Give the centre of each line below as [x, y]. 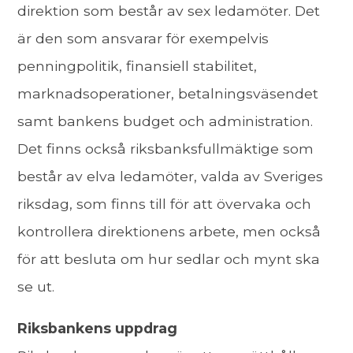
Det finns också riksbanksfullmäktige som [166, 149]
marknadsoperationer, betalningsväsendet [168, 94]
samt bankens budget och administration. [165, 121]
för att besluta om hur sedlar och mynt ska [169, 259]
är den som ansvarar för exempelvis [143, 39]
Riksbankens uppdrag [98, 328]
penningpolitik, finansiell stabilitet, [137, 66]
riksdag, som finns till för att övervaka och [165, 204]
